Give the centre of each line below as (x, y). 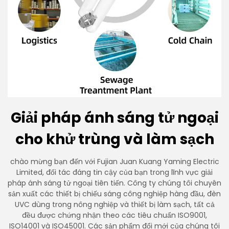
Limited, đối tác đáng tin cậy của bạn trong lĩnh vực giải (114, 172)
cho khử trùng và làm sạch (114, 139)
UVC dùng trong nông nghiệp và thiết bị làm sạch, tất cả (114, 204)
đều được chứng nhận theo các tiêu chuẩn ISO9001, (114, 215)
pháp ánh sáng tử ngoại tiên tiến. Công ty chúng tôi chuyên (114, 183)
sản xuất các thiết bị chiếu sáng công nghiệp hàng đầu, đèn (114, 194)
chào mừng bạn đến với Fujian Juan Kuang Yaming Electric (114, 162)
